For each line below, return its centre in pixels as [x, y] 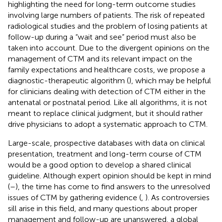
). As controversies [177, 197]
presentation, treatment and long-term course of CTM [105, 154]
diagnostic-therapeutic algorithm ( [68, 80]
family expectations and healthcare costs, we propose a [107, 69]
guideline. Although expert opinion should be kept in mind [110, 175]
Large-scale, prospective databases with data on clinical [107, 143]
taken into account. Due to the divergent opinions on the [109, 48]
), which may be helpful [170, 80]
